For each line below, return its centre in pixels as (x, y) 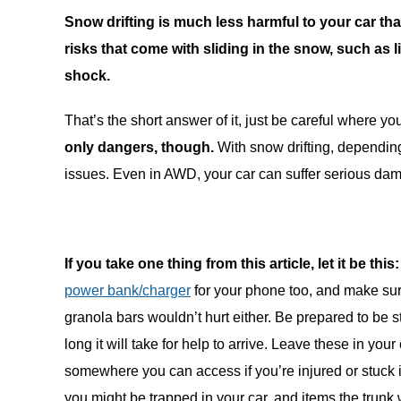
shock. (87, 75)
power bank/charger (128, 290)
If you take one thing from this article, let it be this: (232, 263)
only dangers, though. (141, 147)
